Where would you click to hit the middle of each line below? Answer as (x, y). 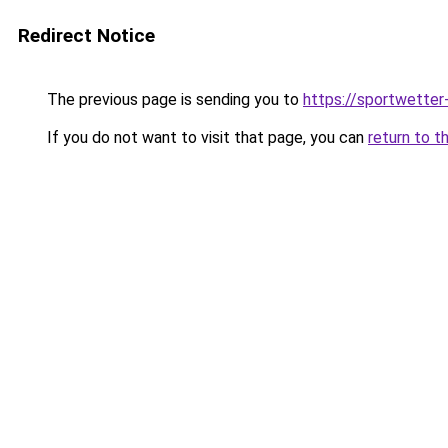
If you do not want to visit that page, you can (205, 137)
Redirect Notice (86, 35)
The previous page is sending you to (173, 99)
